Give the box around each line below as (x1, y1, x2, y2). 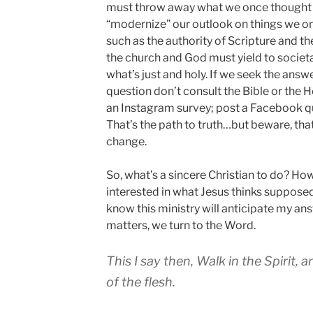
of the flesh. (105, 274, 175, 289)
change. (105, 134, 147, 148)
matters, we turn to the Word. (105, 218, 256, 232)
